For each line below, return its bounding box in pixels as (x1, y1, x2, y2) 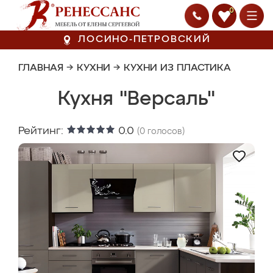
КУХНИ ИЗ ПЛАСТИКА (124, 63, 231, 73)
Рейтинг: (18, 126, 66, 136)
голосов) (145, 127, 185, 136)
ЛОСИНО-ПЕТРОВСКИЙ (78, 35, 211, 44)
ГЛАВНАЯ (18, 63, 63, 73)
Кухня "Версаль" (58, 90, 215, 109)
